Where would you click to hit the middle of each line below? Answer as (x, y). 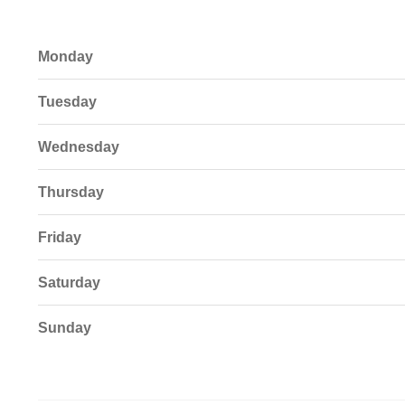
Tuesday (67, 102)
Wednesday (78, 147)
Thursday (71, 193)
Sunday (64, 328)
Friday (59, 238)
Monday (65, 57)
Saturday (69, 283)
